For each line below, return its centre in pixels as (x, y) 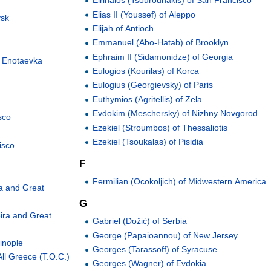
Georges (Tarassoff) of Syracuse (155, 250)
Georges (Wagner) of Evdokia (150, 263)
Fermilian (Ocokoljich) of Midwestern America (180, 181)
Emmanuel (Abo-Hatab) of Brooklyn (161, 43)
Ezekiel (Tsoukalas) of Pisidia (148, 142)
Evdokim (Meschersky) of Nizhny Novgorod (175, 113)
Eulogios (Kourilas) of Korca (146, 71)
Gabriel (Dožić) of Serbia (140, 221)
